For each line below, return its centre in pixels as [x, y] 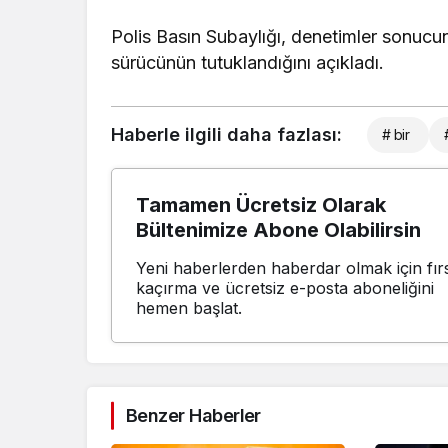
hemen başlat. [189, 308]
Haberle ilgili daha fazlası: [226, 135]
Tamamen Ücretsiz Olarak [261, 205]
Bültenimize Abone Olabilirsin [278, 230]
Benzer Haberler [193, 416]
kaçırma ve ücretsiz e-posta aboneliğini [285, 288]
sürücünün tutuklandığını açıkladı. [248, 63]
